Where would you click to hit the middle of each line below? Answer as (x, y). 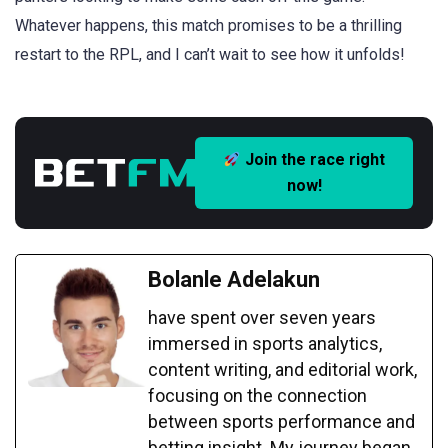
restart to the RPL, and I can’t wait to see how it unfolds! (210, 54)
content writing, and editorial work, (282, 369)
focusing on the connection (257, 395)
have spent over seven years (262, 317)
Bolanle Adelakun (234, 279)
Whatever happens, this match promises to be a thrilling (208, 25)
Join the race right (313, 159)
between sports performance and (281, 421)
